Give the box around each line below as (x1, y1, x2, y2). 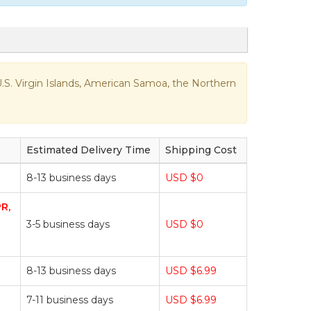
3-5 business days (26, 217, 110, 230)
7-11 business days (26, 293, 113, 306)
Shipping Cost (165, 143, 237, 156)
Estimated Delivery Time (26, 143, 151, 156)
